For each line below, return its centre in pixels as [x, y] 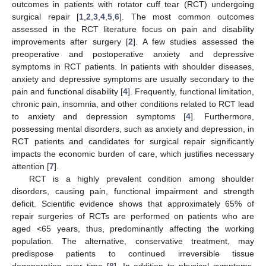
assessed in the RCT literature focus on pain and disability [133, 29]
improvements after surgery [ [70, 41]
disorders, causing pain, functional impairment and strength [133, 191]
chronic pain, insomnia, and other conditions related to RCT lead [133, 104]
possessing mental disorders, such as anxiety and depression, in [133, 129]
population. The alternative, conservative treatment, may [133, 241]
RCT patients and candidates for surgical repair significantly [133, 141]
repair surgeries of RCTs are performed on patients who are [133, 216]
